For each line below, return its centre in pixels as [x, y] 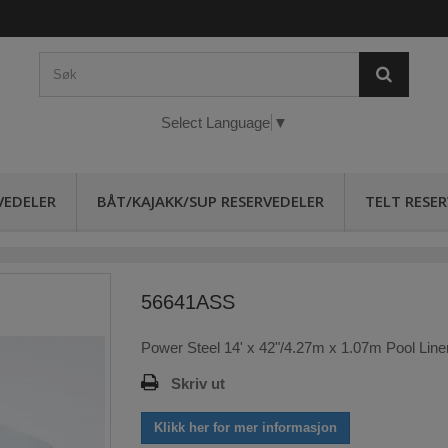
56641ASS [187, 302]
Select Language [215, 123]
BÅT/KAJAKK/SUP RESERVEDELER [210, 201]
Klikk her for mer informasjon [245, 428]
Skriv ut [197, 384]
